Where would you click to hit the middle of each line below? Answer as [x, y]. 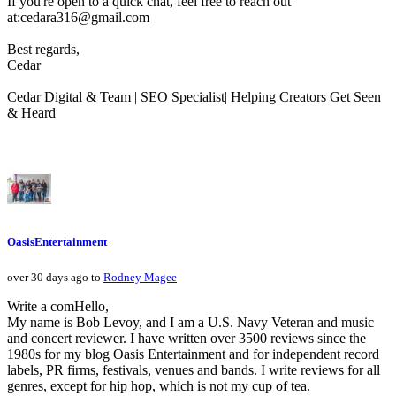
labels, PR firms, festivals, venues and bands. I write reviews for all [194, 369]
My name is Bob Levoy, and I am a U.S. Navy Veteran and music [190, 322]
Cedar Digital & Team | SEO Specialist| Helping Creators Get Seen [194, 97]
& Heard [31, 113]
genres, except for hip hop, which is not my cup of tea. [159, 385]
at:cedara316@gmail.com [78, 18]
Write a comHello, [58, 306]
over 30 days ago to [55, 277]
